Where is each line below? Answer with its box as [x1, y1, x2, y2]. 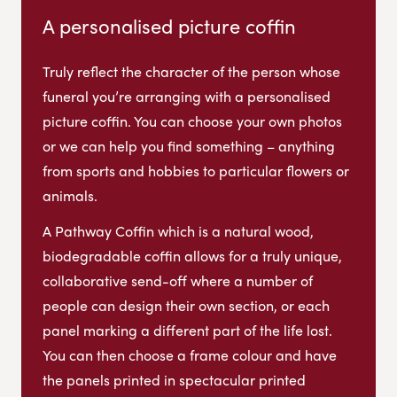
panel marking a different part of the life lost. [43, 319, 332, 340]
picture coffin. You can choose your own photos [43, 110, 342, 131]
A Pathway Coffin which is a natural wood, [43, 220, 314, 241]
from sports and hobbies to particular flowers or [43, 160, 349, 181]
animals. [43, 184, 101, 206]
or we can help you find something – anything [43, 135, 335, 156]
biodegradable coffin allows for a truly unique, [43, 245, 342, 266]
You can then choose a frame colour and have [43, 344, 337, 365]
